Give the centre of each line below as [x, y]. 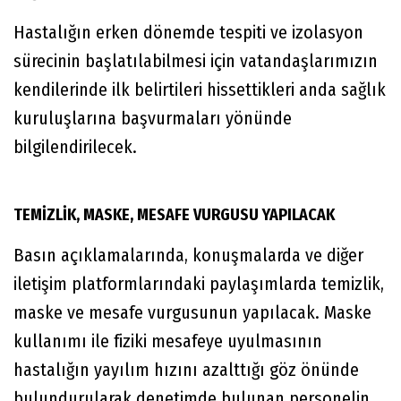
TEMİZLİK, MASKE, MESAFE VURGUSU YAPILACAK [174, 215]
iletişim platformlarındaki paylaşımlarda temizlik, [199, 284]
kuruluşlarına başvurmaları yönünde [153, 119]
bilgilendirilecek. [75, 147]
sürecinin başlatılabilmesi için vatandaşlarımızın [196, 61]
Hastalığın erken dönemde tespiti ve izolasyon [188, 33]
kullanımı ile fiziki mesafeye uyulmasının [168, 341]
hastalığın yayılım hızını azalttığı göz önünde [186, 370]
